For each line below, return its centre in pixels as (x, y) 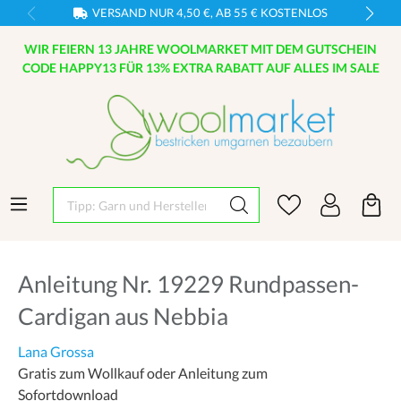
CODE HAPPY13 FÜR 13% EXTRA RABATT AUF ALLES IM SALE (200, 68)
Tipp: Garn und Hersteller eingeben (161, 197)
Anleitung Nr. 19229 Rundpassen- (188, 284)
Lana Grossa (56, 352)
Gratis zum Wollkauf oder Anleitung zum (143, 373)
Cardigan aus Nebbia (123, 316)
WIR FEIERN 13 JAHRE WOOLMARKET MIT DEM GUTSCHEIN (200, 49)
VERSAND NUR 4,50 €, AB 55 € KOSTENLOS (210, 13)
